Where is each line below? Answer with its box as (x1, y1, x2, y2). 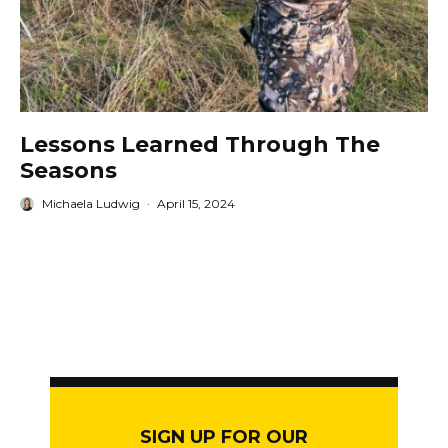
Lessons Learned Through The (20, 131, 380, 159)
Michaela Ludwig (42, 196, 140, 212)
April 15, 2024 (157, 196, 235, 212)
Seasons (20, 157, 117, 185)
